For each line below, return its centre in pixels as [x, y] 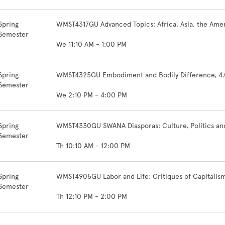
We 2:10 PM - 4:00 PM [92, 95]
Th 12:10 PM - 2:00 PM [92, 197]
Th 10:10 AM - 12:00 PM [93, 146]
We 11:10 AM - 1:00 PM [91, 44]
